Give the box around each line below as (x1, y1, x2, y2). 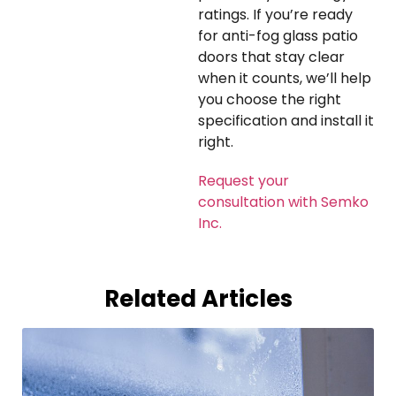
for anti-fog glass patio (198, 26, 358, 47)
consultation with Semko (198, 192, 369, 213)
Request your (198, 171, 289, 192)
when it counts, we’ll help (198, 68, 371, 89)
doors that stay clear (198, 47, 345, 68)
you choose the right (198, 89, 341, 110)
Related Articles (103, 283, 293, 316)
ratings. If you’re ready (198, 4, 353, 26)
